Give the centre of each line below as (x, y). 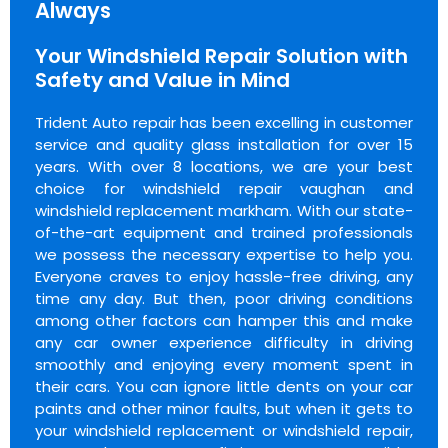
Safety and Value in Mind (162, 80)
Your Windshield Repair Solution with (221, 56)
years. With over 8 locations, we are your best (224, 166)
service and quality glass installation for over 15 (224, 144)
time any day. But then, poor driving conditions (224, 298)
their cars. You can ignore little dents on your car (224, 386)
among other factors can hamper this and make (224, 320)
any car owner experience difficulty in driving (224, 342)
